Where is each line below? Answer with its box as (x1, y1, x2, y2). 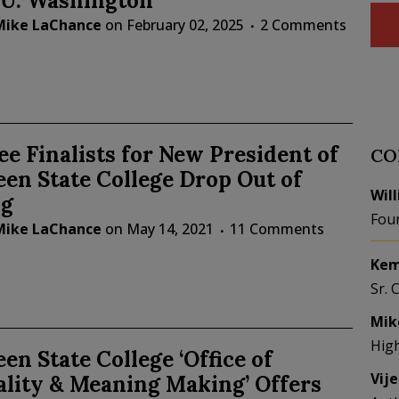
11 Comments (229, 219, 324, 240)
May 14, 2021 (126, 219, 214, 240)
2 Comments (259, 15, 346, 35)
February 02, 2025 (126, 15, 244, 35)
